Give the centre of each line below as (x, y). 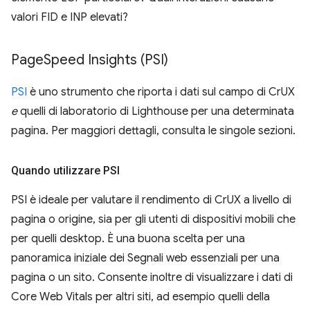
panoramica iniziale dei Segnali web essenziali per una (145, 258)
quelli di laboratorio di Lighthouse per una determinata (156, 111)
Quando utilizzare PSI (65, 171)
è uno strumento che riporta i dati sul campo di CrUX (161, 92)
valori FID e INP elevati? (70, 17)
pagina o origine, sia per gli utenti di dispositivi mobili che (153, 219)
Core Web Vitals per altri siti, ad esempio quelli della (140, 297)
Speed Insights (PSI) (106, 60)
